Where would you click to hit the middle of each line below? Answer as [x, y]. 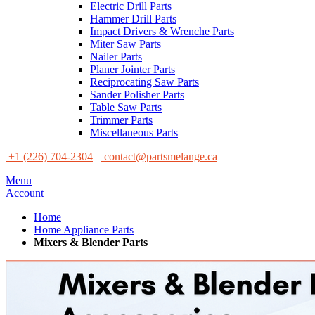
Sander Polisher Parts [137, 95]
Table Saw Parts [126, 107]
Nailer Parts [116, 57]
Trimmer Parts [121, 120]
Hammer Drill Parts [133, 19]
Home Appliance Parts [84, 230]
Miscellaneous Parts [134, 133]
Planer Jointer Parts [133, 69]
